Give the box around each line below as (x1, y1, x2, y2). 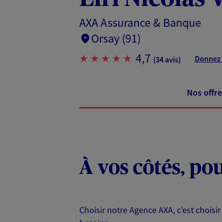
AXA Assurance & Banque (79, 14, 201, 30)
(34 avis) (153, 54, 181, 64)
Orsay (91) (91, 30, 141, 46)
